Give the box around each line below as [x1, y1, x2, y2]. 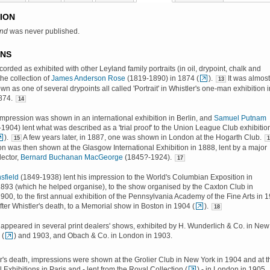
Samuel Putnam [214, 115, 266, 122]
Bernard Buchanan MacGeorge [20, 154, 123, 161]
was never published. [8, 28, 80, 35]
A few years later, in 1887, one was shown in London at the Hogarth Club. [22, 134, 263, 141]
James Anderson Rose [51, 75, 125, 82]
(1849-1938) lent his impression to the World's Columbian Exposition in [19, 174, 253, 181]
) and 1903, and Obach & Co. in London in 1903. [14, 232, 172, 239]
